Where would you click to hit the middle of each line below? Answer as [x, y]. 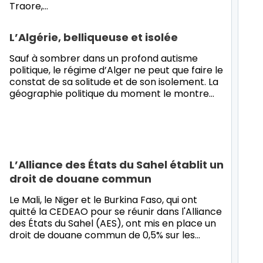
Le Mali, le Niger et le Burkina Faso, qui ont [103, 200]
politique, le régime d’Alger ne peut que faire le [116, 70]
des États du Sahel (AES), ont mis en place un [113, 223]
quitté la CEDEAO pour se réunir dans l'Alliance [116, 211]
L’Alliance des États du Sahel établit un [117, 164]
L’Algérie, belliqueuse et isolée [94, 37]
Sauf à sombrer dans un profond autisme [104, 58]
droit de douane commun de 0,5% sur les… [105, 235]
